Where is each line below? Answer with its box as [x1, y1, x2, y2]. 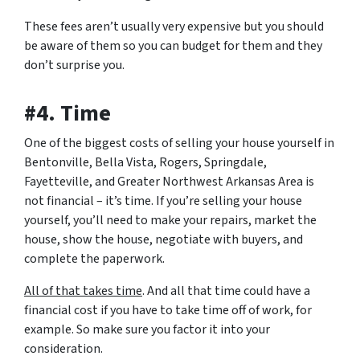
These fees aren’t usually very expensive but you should [24, 18, 324, 36]
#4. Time [24, 97, 111, 130]
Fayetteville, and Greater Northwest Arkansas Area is [24, 173, 314, 191]
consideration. [24, 340, 103, 358]
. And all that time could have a [142, 282, 310, 301]
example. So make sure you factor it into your [24, 321, 270, 339]
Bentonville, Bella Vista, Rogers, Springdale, [24, 153, 267, 172]
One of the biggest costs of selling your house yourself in [24, 134, 334, 153]
